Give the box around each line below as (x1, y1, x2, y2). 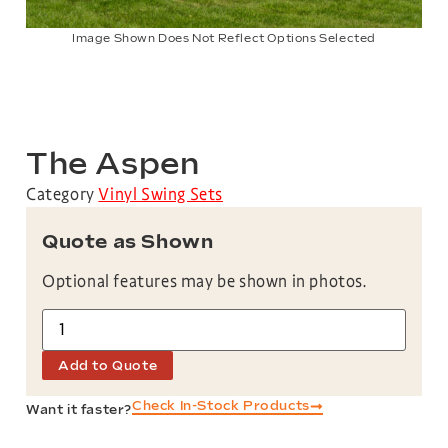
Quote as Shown (42, 231, 214, 255)
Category (26, 184, 99, 206)
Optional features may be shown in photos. (42, 271, 367, 293)
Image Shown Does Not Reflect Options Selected (72, 31, 376, 45)
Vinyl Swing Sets (98, 184, 224, 206)
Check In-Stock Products (132, 397, 310, 414)
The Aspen (26, 147, 200, 184)
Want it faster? (26, 401, 132, 418)
